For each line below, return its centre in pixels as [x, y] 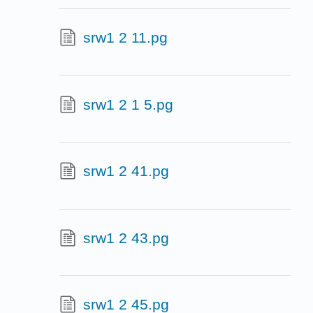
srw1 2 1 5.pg [128, 104]
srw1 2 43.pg [126, 238]
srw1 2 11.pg [125, 38]
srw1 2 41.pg [126, 171]
